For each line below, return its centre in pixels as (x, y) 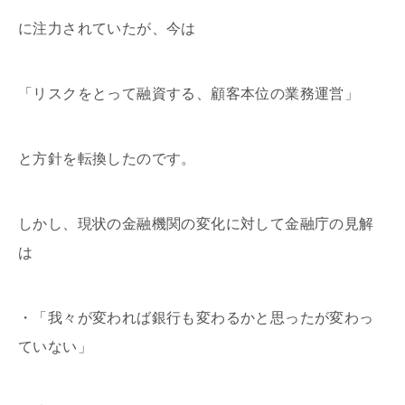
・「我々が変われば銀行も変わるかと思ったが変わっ (196, 317)
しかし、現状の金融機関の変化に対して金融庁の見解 (196, 223)
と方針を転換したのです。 (107, 158)
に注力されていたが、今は (107, 28)
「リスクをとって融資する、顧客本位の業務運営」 (189, 93)
